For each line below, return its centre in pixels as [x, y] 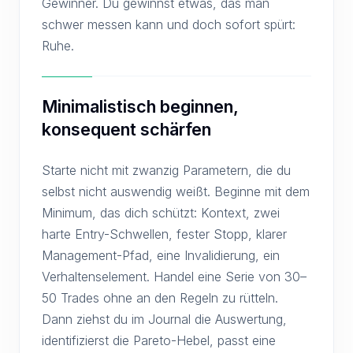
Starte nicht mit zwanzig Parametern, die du [166, 170]
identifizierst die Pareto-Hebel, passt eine [159, 340]
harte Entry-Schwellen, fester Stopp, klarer [164, 234]
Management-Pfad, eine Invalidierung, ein [161, 255]
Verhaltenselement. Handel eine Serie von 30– [174, 277]
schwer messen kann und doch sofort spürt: [169, 24]
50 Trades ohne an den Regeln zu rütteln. [160, 298]
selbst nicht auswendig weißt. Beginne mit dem [176, 191]
